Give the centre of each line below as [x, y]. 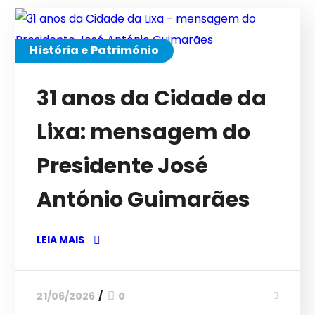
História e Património [95, 50]
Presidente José [123, 166]
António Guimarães [144, 200]
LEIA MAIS [62, 240]
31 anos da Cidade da [152, 98]
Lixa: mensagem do [144, 132]
